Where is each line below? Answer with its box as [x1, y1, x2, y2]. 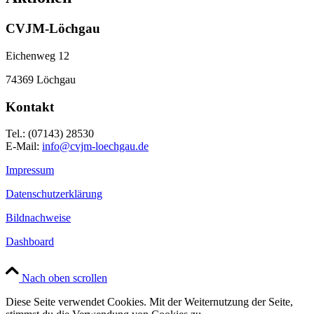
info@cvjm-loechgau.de [42, 140, 149, 153]
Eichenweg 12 [6, 49, 69, 62]
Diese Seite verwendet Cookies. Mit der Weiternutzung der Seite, [6, 296, 293, 308]
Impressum [6, 164, 54, 177]
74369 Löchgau [6, 73, 76, 86]
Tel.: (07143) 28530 [6, 128, 94, 140]
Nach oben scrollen [22, 272, 107, 285]
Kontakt [6, 99, 54, 114]
